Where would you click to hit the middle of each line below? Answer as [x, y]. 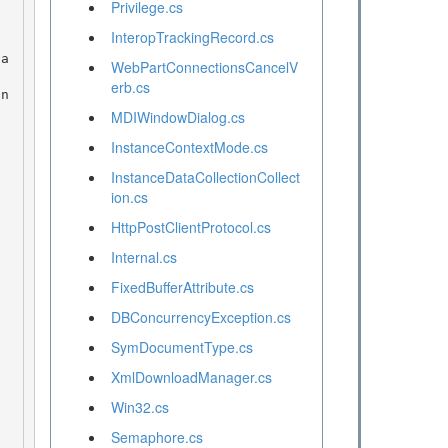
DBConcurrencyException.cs [200, 317]
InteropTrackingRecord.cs [192, 37]
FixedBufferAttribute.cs [182, 287]
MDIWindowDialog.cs [177, 117]
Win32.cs [139, 407]
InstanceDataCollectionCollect [205, 177]
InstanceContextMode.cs [189, 147]
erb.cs [130, 87]
